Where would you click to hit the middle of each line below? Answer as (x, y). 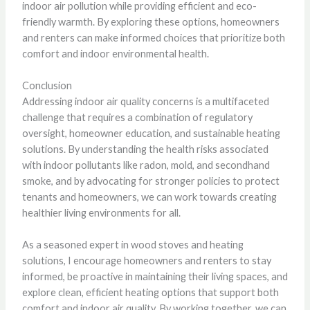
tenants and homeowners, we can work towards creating (149, 197)
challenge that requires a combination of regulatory (137, 117)
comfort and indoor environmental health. (115, 53)
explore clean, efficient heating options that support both (150, 293)
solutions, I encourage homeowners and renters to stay (146, 261)
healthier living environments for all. (101, 212)
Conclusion (47, 85)
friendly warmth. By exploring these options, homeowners (151, 21)
